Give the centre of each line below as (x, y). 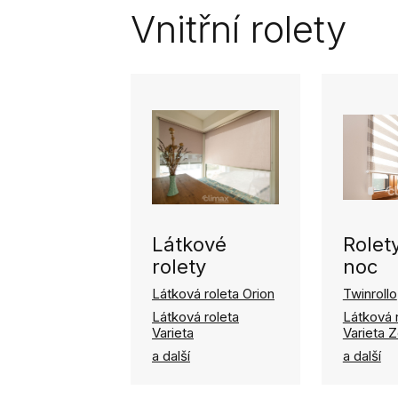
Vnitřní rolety (239, 29)
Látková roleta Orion (213, 294)
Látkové (189, 244)
